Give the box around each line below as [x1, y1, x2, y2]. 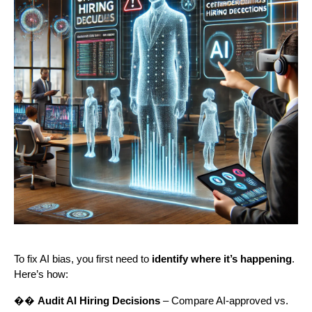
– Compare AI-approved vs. [160, 295, 288, 307]
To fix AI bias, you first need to [14, 253, 152, 265]
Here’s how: [14, 269, 68, 281]
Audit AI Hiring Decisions [38, 295, 160, 307]
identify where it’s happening [152, 253, 292, 265]
